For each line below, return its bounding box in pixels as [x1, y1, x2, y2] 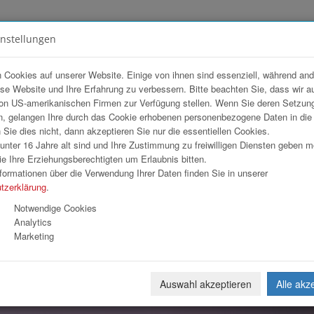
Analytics [14, 215, 52, 228]
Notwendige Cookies [14, 201, 97, 214]
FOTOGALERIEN [76, 37, 158, 52]
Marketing [14, 229, 54, 243]
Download [177, 146, 224, 161]
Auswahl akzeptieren [160, 277, 252, 291]
